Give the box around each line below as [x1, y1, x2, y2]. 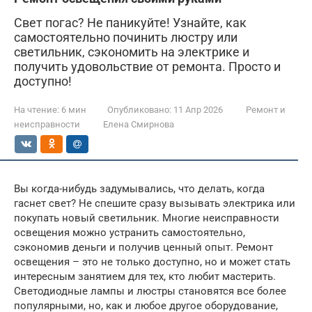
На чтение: [14, 104, 59, 115]
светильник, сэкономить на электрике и [14, 45, 249, 59]
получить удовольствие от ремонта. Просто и [14, 59, 281, 74]
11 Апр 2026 [173, 104, 223, 115]
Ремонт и [246, 104, 286, 115]
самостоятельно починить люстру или [14, 30, 237, 45]
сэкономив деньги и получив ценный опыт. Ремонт [14, 241, 273, 253]
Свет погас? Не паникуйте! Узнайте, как [14, 15, 247, 30]
